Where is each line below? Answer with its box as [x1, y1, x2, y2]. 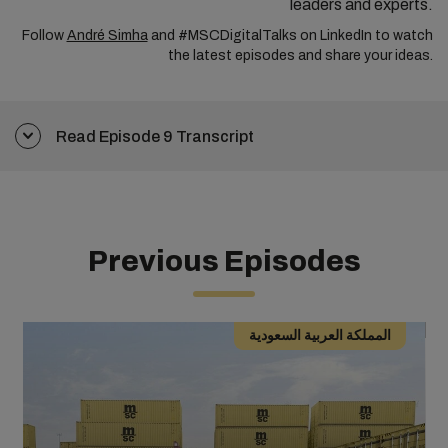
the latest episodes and [167, 48, 325, 63]
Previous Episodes [87, 246, 361, 277]
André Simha [66, 28, 148, 43]
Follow [21, 28, 67, 43]
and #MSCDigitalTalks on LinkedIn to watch [147, 28, 433, 43]
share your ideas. [324, 48, 433, 63]
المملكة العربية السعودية [248, 328, 391, 343]
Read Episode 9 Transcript [56, 127, 257, 145]
